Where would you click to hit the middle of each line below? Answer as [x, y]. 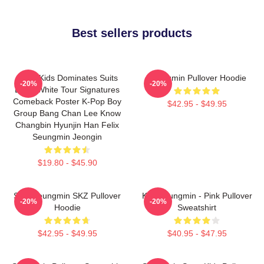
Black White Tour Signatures [67, 89]
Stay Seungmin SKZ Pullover [67, 195]
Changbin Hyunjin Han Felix [67, 125]
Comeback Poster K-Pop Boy [67, 101]
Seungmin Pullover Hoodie [197, 77]
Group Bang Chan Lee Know [67, 113]
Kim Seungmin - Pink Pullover [197, 195]
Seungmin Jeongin [67, 136]
